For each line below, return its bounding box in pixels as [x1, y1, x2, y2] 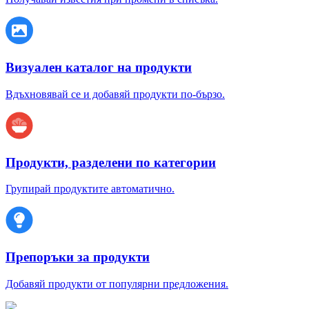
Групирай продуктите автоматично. [6, 183, 175, 195]
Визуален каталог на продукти [6, 60, 192, 75]
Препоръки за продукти [6, 250, 150, 264]
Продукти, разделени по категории [6, 154, 216, 170]
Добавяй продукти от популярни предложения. [6, 277, 228, 290]
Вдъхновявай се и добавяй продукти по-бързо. [6, 88, 225, 100]
